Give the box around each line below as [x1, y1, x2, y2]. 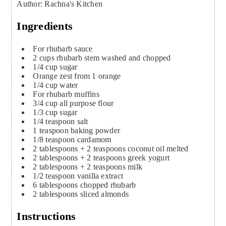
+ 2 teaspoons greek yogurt [80, 153, 170, 162]
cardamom [77, 135, 111, 144]
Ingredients [17, 20, 73, 33]
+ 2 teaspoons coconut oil [80, 144, 164, 153]
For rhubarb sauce [33, 44, 93, 53]
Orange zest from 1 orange [33, 71, 121, 80]
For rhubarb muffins [33, 89, 99, 98]
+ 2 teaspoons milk [80, 162, 143, 171]
